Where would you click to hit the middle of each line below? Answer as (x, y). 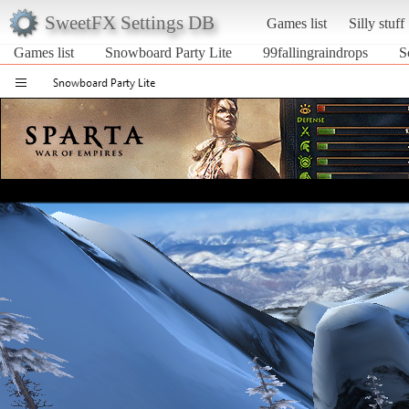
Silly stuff (376, 23)
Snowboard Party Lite (168, 52)
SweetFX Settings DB (129, 22)
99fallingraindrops (315, 52)
